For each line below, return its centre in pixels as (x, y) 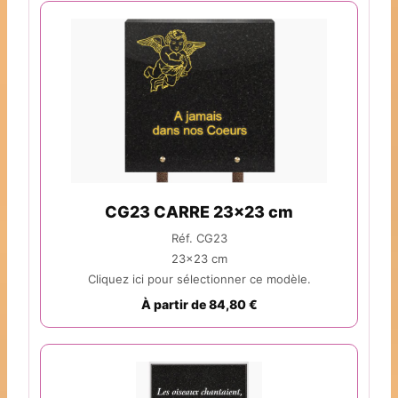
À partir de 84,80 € (199, 305)
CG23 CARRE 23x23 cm (199, 212)
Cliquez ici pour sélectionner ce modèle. (199, 279)
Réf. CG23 (199, 239)
